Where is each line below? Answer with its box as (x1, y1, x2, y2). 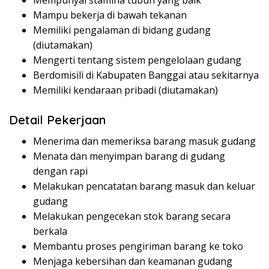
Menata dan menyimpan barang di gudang (33, 150, 225, 163)
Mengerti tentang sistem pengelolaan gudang (33, 53, 241, 67)
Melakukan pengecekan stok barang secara (33, 210, 231, 223)
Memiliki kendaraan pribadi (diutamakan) (33, 83, 218, 97)
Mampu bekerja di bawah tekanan (33, 8, 187, 22)
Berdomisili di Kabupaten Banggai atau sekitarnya (33, 68, 259, 82)
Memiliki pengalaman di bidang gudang (33, 23, 211, 37)
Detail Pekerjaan (9, 112, 106, 128)
